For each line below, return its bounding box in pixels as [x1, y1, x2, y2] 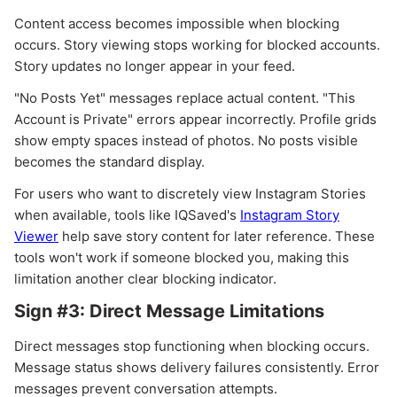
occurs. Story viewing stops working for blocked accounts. [14, 35, 380, 53]
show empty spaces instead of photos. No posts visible [14, 131, 358, 149]
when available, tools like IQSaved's [14, 206, 240, 223]
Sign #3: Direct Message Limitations [14, 300, 324, 322]
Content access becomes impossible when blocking [14, 14, 339, 32]
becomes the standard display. [14, 152, 205, 170]
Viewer [14, 227, 58, 245]
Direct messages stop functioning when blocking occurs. [14, 337, 370, 354]
